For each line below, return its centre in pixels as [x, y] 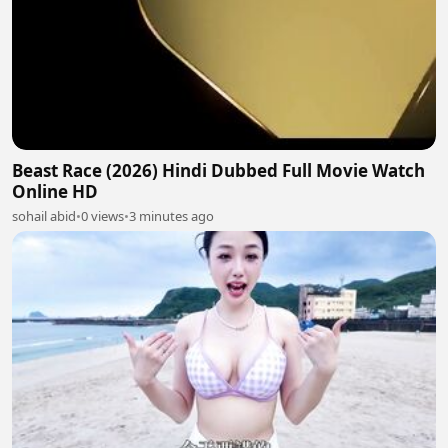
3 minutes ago [171, 216]
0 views [102, 216]
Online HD [55, 192]
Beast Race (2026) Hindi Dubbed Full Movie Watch [218, 171]
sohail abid [44, 216]
